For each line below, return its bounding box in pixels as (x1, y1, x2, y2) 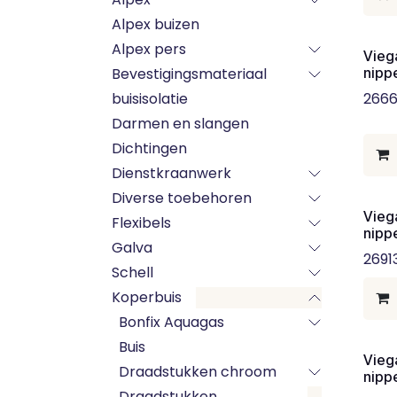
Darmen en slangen (112, 113, 249, 134)
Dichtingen (112, 138, 187, 159)
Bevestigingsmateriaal (112, 64, 267, 84)
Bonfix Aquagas (119, 312, 224, 332)
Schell (112, 262, 153, 283)
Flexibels (112, 213, 171, 233)
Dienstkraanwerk (112, 163, 231, 183)
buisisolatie (112, 89, 188, 109)
